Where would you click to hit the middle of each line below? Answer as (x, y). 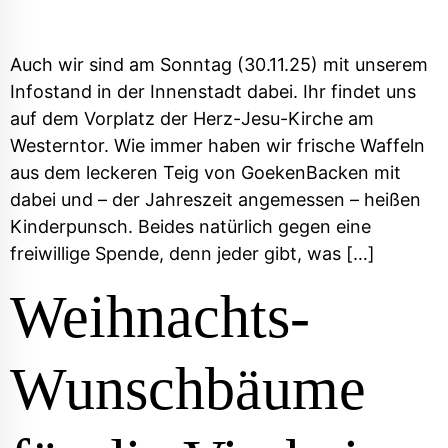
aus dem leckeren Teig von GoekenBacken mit (205, 172)
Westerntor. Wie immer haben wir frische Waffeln (217, 145)
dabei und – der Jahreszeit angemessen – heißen (215, 199)
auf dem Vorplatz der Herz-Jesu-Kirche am (192, 118)
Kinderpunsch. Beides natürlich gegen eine (190, 226)
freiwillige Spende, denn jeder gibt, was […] (192, 253)
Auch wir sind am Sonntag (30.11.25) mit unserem (219, 64)
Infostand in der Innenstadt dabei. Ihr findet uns (213, 91)
